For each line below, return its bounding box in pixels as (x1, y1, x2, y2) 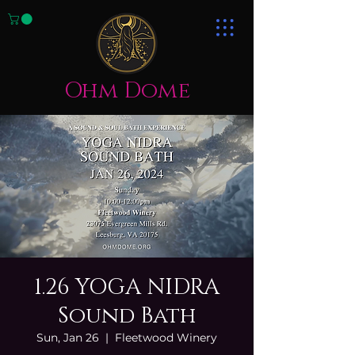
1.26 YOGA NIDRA (34, 273, 219, 302)
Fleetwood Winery (115, 330, 217, 345)
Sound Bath (57, 301, 197, 330)
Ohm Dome (63, 76, 190, 105)
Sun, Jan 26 (36, 330, 99, 345)
